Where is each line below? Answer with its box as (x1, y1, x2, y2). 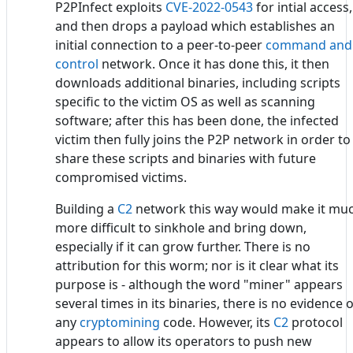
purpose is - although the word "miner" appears (55, 275, 343, 293)
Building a (55, 199, 117, 217)
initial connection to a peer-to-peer (55, 35, 266, 54)
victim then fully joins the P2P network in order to (55, 130, 351, 148)
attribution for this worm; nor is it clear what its (55, 256, 339, 274)
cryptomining (80, 313, 160, 331)
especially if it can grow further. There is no (55, 237, 310, 255)
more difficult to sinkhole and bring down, (55, 218, 307, 236)
